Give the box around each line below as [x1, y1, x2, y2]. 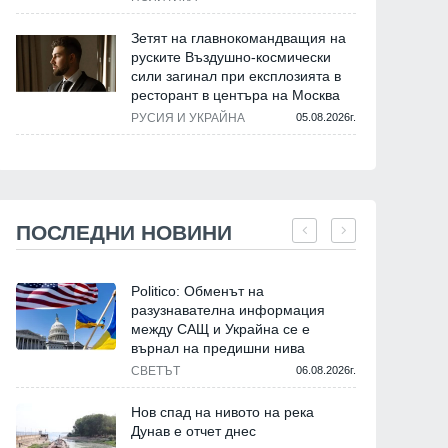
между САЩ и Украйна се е [131, 321, 310, 338]
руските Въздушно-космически [131, 49, 331, 66]
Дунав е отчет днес [131, 423, 256, 440]
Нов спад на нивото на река [131, 404, 314, 421]
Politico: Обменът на [131, 283, 264, 300]
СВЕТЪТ [131, 364, 180, 379]
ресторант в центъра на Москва [131, 87, 340, 104]
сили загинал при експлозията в [131, 68, 341, 85]
